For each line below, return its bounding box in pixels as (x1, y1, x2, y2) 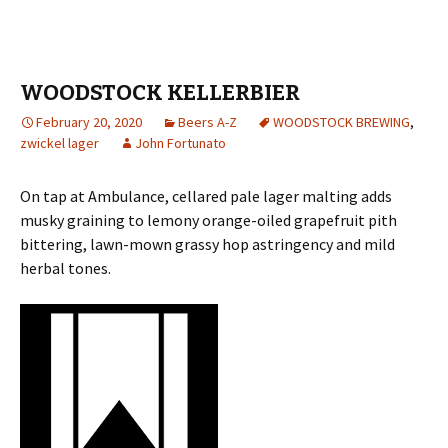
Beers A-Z (178, 113, 237, 131)
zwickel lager (20, 134, 99, 152)
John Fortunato (135, 134, 226, 152)
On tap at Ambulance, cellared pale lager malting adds (20, 186, 392, 206)
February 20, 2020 (36, 113, 142, 131)
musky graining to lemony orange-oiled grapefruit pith (20, 210, 397, 230)
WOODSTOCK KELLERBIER (20, 79, 300, 106)
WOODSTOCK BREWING (273, 113, 410, 131)
